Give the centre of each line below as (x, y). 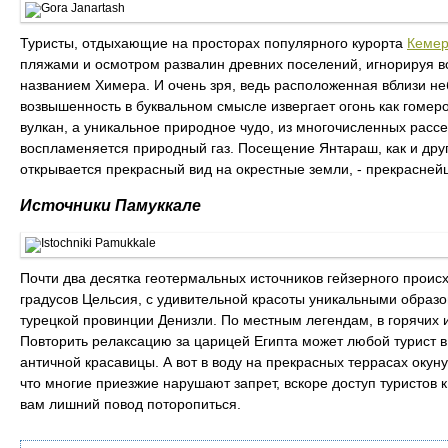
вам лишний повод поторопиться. (130, 404)
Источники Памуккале (110, 205)
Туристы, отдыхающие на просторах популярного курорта (213, 43)
